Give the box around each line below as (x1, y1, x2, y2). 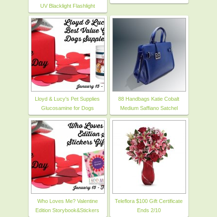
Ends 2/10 (137, 207, 161, 213)
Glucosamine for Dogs (41, 105, 94, 111)
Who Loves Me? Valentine (37, 198, 98, 204)
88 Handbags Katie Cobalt (118, 95, 179, 102)
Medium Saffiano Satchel (120, 105, 178, 111)
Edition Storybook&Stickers (35, 207, 99, 213)
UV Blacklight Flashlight (40, 2, 95, 9)
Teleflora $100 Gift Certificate (115, 198, 183, 204)
